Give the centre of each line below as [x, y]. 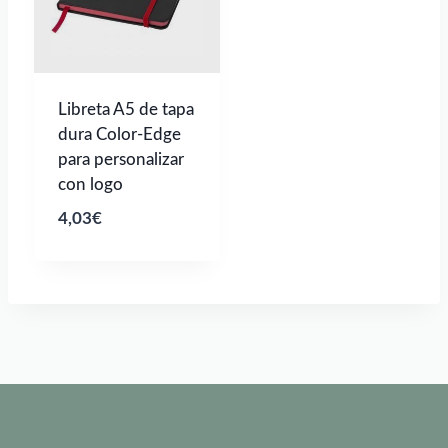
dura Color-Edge [119, 135]
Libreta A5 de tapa [126, 110]
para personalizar [121, 160]
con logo [90, 185]
